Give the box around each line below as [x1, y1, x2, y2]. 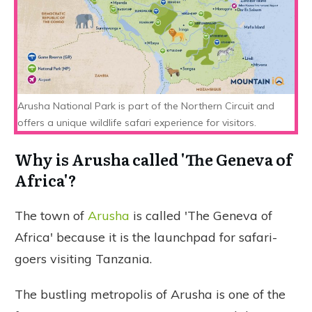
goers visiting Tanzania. [15, 250, 152, 267]
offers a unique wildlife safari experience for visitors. [17, 116, 262, 129]
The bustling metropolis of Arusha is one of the [15, 286, 286, 302]
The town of [15, 207, 88, 224]
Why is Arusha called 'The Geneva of [15, 147, 292, 171]
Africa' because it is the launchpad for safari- [15, 228, 277, 245]
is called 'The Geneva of [130, 207, 272, 224]
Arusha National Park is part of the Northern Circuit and [17, 99, 274, 112]
